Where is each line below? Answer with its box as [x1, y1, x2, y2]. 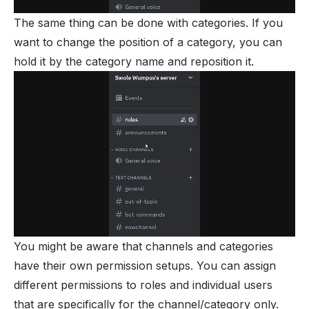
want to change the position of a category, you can [14, 35, 282, 50]
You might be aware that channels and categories [14, 239, 273, 253]
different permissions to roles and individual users [14, 277, 272, 292]
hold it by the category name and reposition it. [14, 54, 254, 69]
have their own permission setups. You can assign [14, 258, 276, 272]
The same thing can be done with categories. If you [14, 16, 283, 30]
